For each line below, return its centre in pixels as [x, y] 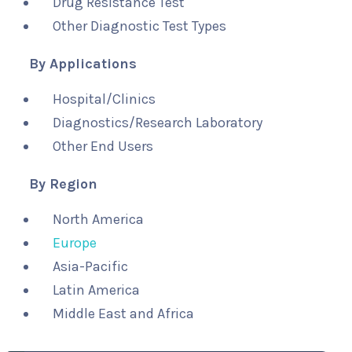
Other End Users [103, 147]
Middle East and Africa [123, 314]
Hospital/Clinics [104, 99]
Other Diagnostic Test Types [139, 26]
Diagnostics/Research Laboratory [158, 123]
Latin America [96, 290]
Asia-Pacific [90, 267]
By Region [63, 184]
